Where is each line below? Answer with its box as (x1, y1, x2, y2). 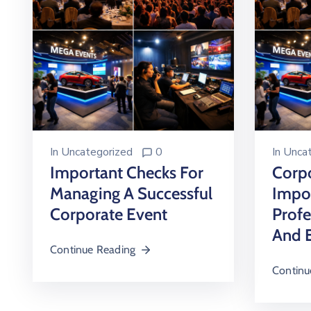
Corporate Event (50, 204, 167, 224)
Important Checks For (50, 162, 203, 183)
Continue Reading (50, 243, 136, 256)
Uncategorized (61, 144, 133, 160)
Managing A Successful (50, 183, 212, 203)
